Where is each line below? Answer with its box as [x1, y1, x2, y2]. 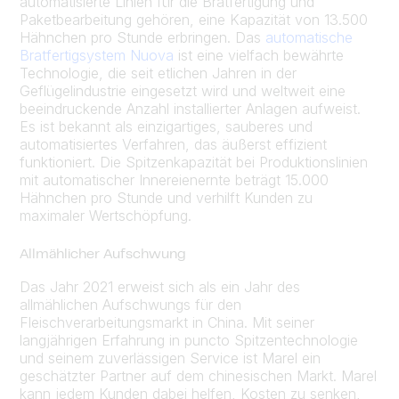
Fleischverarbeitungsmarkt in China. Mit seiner [20, 313, 314, 331]
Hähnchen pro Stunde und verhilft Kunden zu [20, 188, 313, 207]
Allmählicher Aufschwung [20, 248, 186, 261]
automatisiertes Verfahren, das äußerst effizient [20, 134, 327, 153]
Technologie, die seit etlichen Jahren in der [20, 63, 297, 82]
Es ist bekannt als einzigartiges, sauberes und [20, 117, 313, 135]
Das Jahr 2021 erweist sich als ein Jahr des [20, 277, 300, 296]
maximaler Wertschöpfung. [20, 206, 191, 224]
